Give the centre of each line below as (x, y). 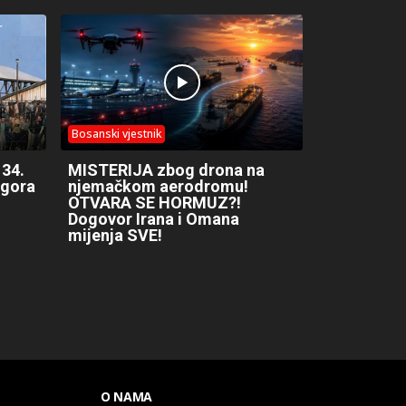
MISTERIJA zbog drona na (166, 169)
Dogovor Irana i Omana (154, 218)
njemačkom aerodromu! (158, 186)
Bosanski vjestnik (116, 133)
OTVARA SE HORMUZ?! (155, 202)
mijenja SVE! (115, 235)
